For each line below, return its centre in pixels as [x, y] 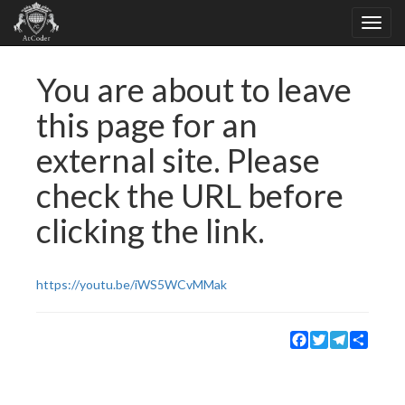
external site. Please [178, 160]
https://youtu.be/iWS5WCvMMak [132, 284]
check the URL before [190, 195]
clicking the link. [151, 231]
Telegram [375, 338]
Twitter [350, 338]
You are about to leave [194, 89]
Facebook [335, 338]
